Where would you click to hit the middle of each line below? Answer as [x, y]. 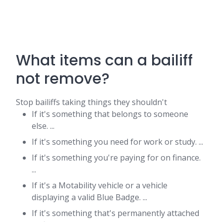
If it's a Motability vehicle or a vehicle [100, 185]
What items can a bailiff [104, 60]
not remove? [63, 79]
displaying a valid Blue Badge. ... [89, 197]
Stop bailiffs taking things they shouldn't [91, 102]
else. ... [43, 126]
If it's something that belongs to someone [110, 114]
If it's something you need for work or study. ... [117, 142]
